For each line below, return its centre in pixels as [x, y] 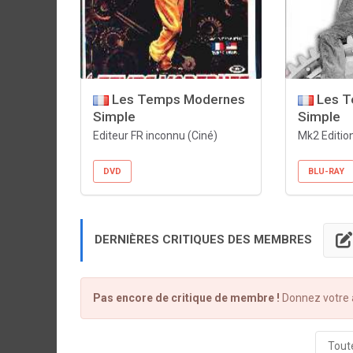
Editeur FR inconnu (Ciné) [155, 136]
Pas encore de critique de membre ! [186, 298]
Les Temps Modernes [177, 99]
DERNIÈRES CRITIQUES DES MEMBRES [205, 239]
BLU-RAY [326, 171]
